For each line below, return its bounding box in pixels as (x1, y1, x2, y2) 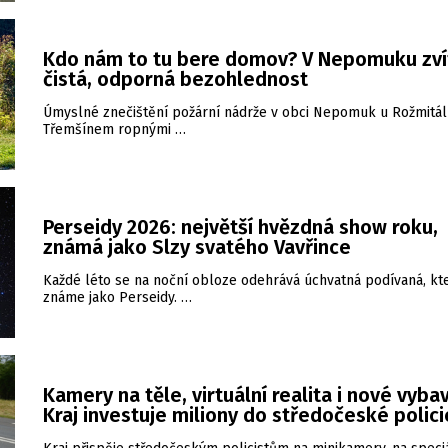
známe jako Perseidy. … (43, 289, 192, 306)
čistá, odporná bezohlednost (43, 67, 308, 91)
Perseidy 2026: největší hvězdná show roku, (43, 215, 438, 239)
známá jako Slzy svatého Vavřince (43, 235, 351, 259)
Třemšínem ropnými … (43, 121, 186, 138)
